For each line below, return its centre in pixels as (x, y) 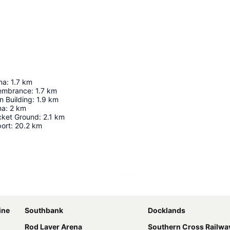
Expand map (159, 188)
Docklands (167, 210)
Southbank (44, 210)
